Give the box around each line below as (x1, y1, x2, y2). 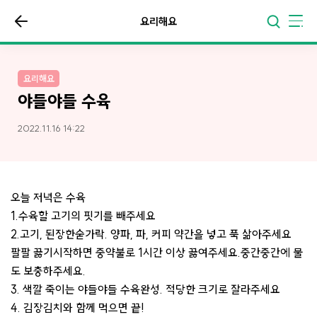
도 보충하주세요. (11, 263, 86, 278)
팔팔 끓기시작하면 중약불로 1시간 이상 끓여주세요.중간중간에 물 (11, 245, 303, 260)
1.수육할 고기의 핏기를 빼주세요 (11, 208, 156, 223)
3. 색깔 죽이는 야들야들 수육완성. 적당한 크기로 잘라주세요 (11, 282, 280, 296)
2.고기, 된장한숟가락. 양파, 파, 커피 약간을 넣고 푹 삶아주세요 (11, 226, 292, 241)
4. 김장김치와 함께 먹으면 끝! (11, 300, 144, 315)
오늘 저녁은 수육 (11, 190, 86, 204)
